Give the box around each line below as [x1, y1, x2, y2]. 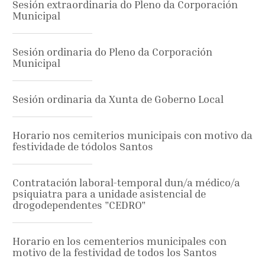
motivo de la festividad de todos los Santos [12, 245, 217, 258]
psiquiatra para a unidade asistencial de [12, 187, 206, 200]
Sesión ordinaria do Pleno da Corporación [12, 45, 212, 58]
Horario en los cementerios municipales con [12, 234, 227, 247]
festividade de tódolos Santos [12, 140, 153, 153]
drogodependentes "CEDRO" [12, 198, 146, 211]
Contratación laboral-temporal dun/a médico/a [12, 176, 240, 189]
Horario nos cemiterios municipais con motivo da [12, 128, 253, 141]
